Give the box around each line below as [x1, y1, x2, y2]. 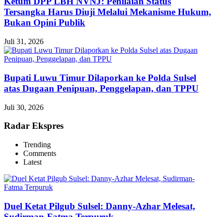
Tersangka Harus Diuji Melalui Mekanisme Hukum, [4, 7, 211, 17]
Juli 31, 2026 [4, 37, 44, 46]
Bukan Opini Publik [4, 17, 85, 28]
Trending [23, 140, 51, 149]
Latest [23, 157, 42, 166]
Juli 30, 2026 [4, 103, 44, 111]
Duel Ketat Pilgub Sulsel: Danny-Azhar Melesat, [4, 201, 195, 211]
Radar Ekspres [4, 121, 63, 131]
